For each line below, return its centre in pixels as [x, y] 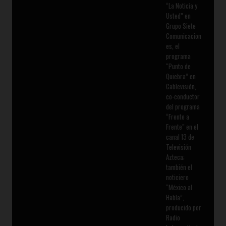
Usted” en [178, 15]
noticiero [177, 177]
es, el [173, 46]
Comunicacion [183, 36]
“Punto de [178, 66]
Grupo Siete [181, 25]
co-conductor [183, 96]
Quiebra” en [181, 76]
